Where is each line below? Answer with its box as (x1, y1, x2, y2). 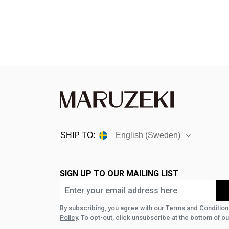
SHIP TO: (60, 131, 95, 140)
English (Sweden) (116, 131, 180, 140)
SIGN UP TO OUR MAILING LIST (60, 169, 178, 179)
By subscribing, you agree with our (60, 203, 166, 212)
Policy (60, 213, 78, 221)
